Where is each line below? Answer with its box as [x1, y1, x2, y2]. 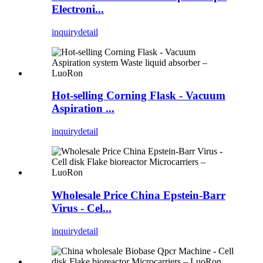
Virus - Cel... [52, 201, 112, 214]
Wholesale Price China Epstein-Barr [52, 188, 225, 201]
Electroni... [52, 3, 104, 16]
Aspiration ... [52, 102, 114, 115]
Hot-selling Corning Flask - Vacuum [52, 89, 225, 102]
